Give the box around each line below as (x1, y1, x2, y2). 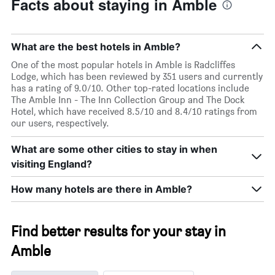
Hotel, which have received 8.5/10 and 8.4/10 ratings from (11, 105, 257, 117)
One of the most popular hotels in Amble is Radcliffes (11, 58, 235, 71)
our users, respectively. (11, 117, 109, 129)
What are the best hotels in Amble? (11, 40, 180, 53)
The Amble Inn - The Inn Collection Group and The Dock (11, 93, 244, 106)
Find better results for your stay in (11, 222, 226, 240)
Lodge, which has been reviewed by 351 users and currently (11, 70, 263, 82)
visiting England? (11, 157, 92, 170)
